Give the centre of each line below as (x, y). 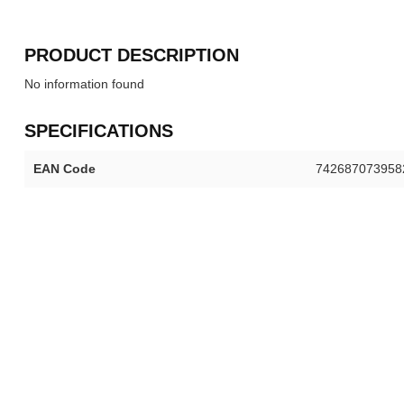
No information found (84, 84)
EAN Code (64, 169)
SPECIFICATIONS (99, 131)
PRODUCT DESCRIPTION (132, 55)
